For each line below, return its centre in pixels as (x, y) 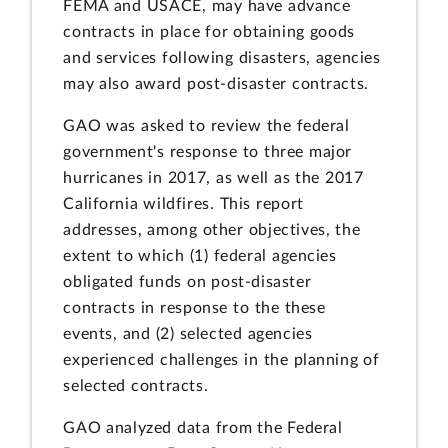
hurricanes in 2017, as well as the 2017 (213, 177)
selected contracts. (136, 385)
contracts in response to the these (194, 307)
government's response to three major (208, 151)
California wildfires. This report (183, 203)
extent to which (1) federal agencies (200, 255)
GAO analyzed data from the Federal (203, 427)
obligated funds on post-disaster (187, 281)
